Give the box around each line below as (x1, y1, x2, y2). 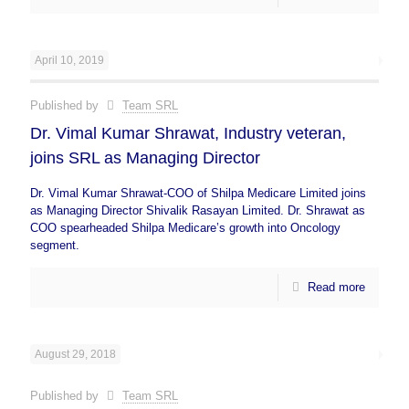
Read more (308, 280, 365, 294)
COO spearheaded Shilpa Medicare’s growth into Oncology (30, 221, 341, 235)
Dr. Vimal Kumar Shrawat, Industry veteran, (30, 124, 346, 142)
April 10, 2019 (35, 54, 104, 67)
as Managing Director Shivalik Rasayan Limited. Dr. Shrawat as (30, 204, 365, 217)
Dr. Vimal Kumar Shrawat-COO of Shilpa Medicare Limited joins (30, 186, 366, 200)
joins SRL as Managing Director (30, 149, 260, 167)
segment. (30, 238, 79, 252)
